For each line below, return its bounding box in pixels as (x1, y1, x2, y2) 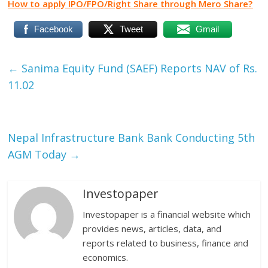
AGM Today (8, 147, 70, 162)
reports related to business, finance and (83, 237, 249, 249)
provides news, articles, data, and (83, 223, 222, 234)
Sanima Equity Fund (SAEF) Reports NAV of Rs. (19, 61, 258, 75)
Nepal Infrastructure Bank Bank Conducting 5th (8, 130, 255, 145)
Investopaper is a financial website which (83, 208, 251, 220)
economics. (83, 251, 129, 263)
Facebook (33, 24, 73, 34)
